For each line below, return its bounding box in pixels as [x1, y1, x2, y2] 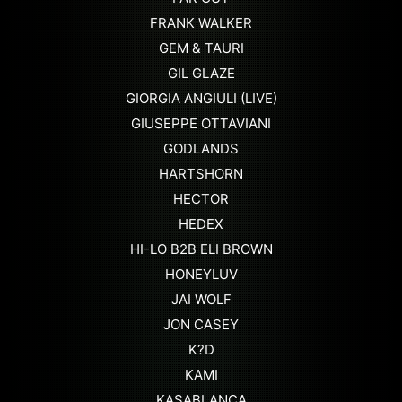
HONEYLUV [164, 265, 238, 283]
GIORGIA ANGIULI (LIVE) [125, 89, 277, 107]
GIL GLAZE [167, 64, 235, 82]
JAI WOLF [170, 290, 232, 308]
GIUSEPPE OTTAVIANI [131, 114, 271, 132]
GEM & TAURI [158, 39, 244, 57]
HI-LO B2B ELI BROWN [129, 240, 273, 258]
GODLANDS [163, 139, 239, 157]
